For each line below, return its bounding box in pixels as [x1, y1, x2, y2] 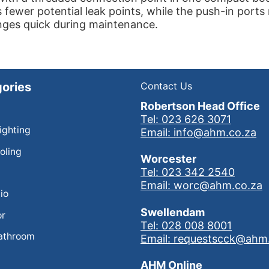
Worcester [141, 153, 196, 166]
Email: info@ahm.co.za [141, 125, 256, 139]
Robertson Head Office [141, 99, 260, 112]
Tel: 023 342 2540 [141, 166, 235, 179]
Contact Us [141, 79, 192, 92]
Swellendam [141, 205, 205, 219]
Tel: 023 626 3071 [141, 112, 231, 125]
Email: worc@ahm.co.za [141, 179, 262, 192]
